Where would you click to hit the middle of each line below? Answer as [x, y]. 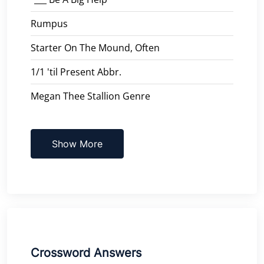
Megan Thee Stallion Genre [90, 96]
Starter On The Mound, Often [95, 47]
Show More [77, 143]
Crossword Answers [86, 253]
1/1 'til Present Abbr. [76, 72]
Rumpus [49, 23]
